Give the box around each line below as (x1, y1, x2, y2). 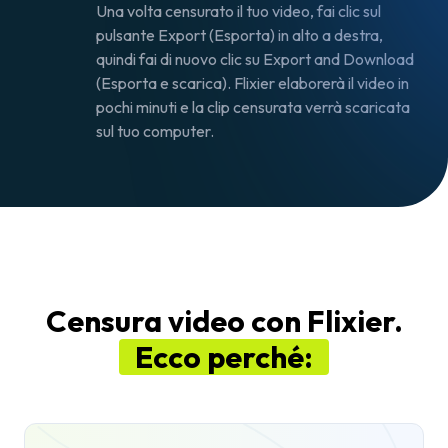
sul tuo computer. (96, 121, 214, 141)
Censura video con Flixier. (45, 302, 403, 340)
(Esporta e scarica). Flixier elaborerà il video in (96, 73, 409, 93)
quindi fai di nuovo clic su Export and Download (96, 49, 414, 69)
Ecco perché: (135, 338, 313, 376)
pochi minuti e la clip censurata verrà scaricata (96, 97, 410, 117)
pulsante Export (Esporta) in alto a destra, (96, 25, 383, 45)
